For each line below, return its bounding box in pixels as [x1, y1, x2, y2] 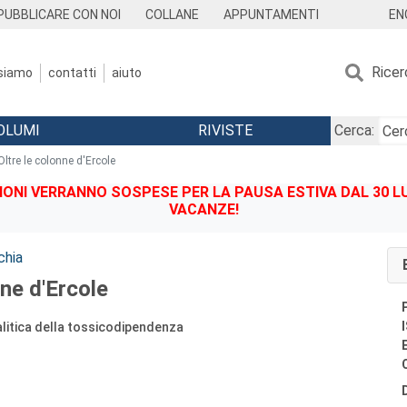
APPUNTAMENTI [223, 7, 319, 22]
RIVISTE [197, 122, 253, 139]
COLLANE [145, 7, 200, 22]
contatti [48, 65, 96, 80]
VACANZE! [168, 201, 239, 218]
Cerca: [333, 122, 374, 139]
